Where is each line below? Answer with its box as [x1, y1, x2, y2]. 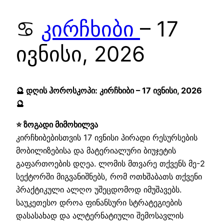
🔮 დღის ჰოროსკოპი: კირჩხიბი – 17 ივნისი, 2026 [16, 85, 202, 95]
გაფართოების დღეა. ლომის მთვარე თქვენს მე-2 [16, 158, 205, 169]
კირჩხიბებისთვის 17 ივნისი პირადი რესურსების [16, 132, 197, 143]
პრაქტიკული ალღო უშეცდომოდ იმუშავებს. [16, 184, 181, 195]
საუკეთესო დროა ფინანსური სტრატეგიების [16, 197, 182, 208]
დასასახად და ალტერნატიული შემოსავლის [16, 210, 183, 221]
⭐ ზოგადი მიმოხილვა [16, 119, 98, 130]
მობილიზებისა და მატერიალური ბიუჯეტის [16, 145, 176, 156]
